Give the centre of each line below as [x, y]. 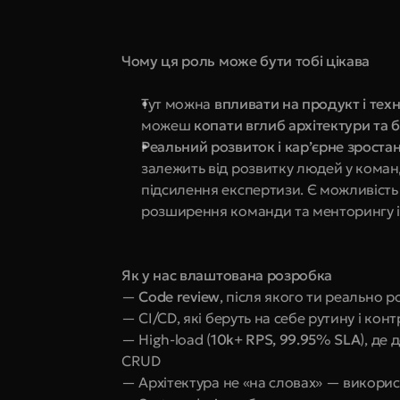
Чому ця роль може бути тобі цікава [246, 61]
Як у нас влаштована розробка [227, 275]
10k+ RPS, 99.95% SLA [285, 339]
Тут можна [178, 104]
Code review [179, 296]
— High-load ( [166, 339]
